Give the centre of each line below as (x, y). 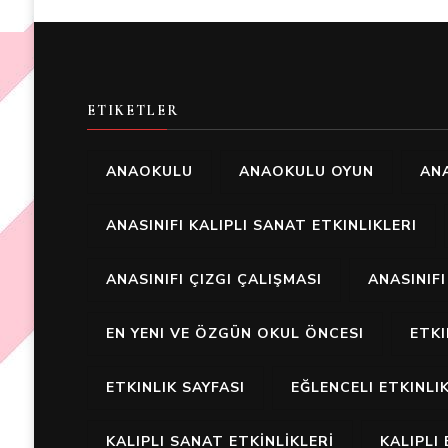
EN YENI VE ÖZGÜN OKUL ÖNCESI (234, 333)
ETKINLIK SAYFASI (175, 387)
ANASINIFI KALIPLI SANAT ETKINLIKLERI (261, 225)
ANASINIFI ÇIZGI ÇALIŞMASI (213, 279)
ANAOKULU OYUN (306, 171)
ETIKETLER (132, 110)
